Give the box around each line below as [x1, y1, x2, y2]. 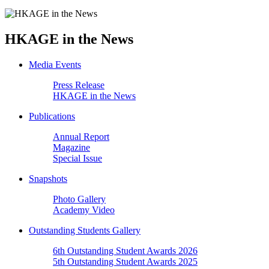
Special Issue [53, 153, 102, 163]
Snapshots [29, 173, 67, 184]
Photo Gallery [53, 193, 106, 204]
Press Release [53, 79, 104, 90]
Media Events [29, 59, 81, 70]
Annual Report [53, 131, 109, 142]
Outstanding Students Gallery [29, 225, 141, 235]
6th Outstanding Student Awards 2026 [53, 245, 198, 256]
